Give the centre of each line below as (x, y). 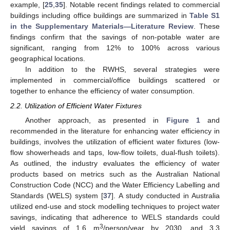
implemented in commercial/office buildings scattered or (115, 80)
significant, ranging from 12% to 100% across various (115, 48)
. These (207, 26)
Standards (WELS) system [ (57, 195)
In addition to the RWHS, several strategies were (122, 70)
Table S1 (204, 16)
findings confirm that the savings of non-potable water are (115, 37)
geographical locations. (48, 59)
